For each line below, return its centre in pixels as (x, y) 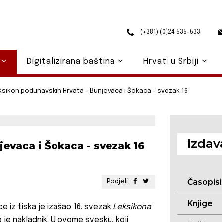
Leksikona (132, 207)
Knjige (200, 204)
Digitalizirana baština (72, 62)
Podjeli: (118, 182)
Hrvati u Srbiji (172, 62)
